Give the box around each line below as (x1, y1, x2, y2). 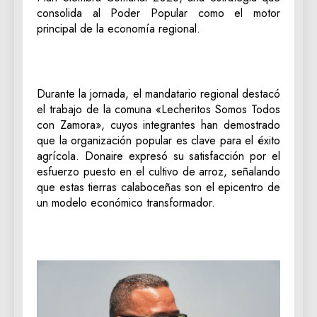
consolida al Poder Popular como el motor (37, 4, 280, 21)
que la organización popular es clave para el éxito (37, 132, 280, 149)
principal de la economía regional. (37, 20, 200, 37)
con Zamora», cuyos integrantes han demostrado (37, 116, 280, 133)
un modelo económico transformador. (37, 194, 215, 211)
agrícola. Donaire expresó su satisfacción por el (37, 147, 280, 164)
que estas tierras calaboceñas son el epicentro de (37, 178, 280, 195)
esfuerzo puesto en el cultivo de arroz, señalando (37, 163, 280, 180)
